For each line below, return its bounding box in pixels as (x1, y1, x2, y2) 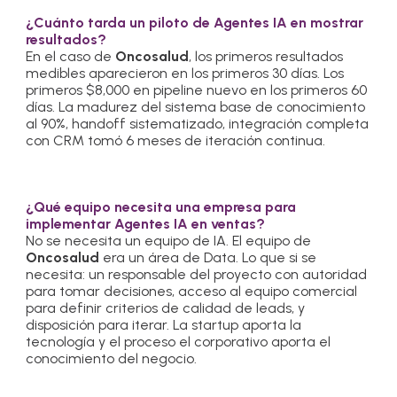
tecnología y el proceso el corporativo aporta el (26, 332, 331, 350)
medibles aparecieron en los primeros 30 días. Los (26, 64, 345, 82)
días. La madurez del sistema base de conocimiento (26, 97, 366, 115)
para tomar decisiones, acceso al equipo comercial (26, 282, 358, 300)
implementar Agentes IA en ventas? (26, 214, 266, 232)
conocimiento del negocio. (26, 349, 198, 367)
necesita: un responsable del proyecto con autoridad (26, 265, 368, 283)
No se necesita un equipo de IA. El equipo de (26, 231, 312, 249)
